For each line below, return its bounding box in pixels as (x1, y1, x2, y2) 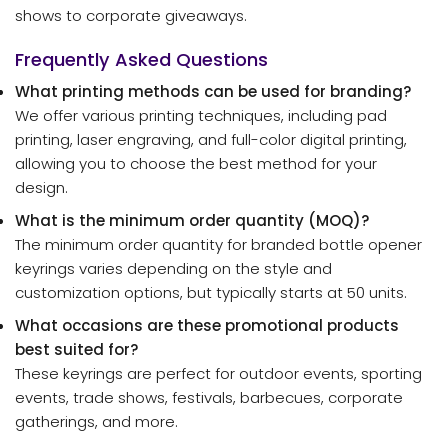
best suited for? (15, 339, 139, 361)
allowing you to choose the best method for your (15, 153, 377, 174)
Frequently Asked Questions (15, 46, 268, 72)
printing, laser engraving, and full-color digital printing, (15, 129, 407, 150)
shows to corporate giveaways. (15, 5, 247, 27)
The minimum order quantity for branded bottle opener (15, 234, 422, 256)
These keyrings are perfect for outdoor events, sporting (15, 363, 422, 385)
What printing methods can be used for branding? (15, 81, 412, 102)
